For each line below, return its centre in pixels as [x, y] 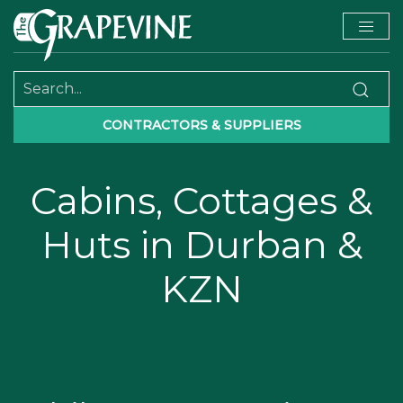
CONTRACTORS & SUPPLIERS [201, 125]
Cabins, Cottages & [201, 200]
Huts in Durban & [201, 244]
